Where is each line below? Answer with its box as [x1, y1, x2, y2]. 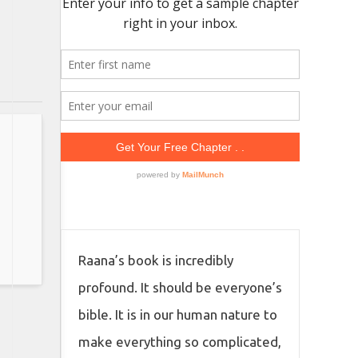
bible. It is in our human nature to [78, 307, 277, 323]
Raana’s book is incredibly [78, 253, 233, 268]
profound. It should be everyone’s [78, 280, 282, 296]
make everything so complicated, [78, 334, 281, 350]
